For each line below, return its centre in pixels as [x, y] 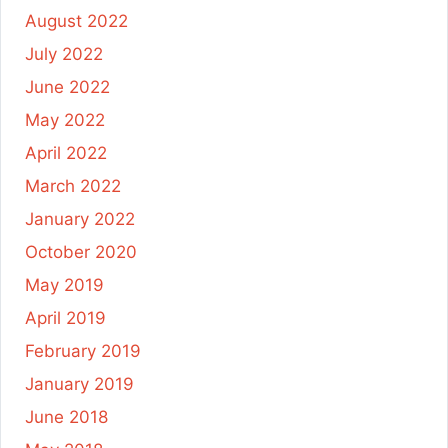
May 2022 [65, 119]
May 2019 [64, 284]
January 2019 [79, 383]
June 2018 [66, 416]
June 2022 [67, 86]
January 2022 [80, 218]
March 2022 [73, 185]
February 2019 [83, 350]
